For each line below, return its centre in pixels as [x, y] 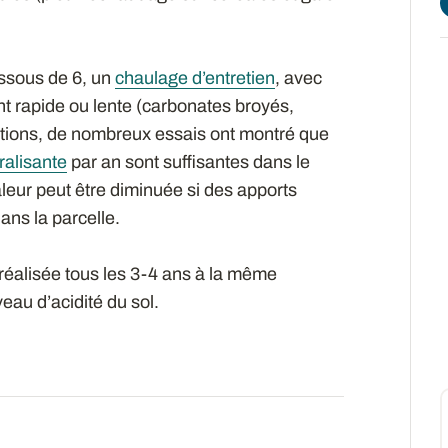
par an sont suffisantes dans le [188, 161]
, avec [298, 77]
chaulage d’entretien [194, 77]
